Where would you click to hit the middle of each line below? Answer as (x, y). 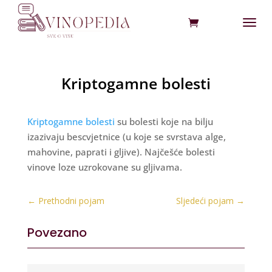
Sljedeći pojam (205, 201)
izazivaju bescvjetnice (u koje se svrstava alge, (126, 137)
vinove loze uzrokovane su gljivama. (104, 167)
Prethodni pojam (71, 201)
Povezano (57, 233)
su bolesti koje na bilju (164, 122)
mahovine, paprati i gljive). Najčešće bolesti (121, 152)
